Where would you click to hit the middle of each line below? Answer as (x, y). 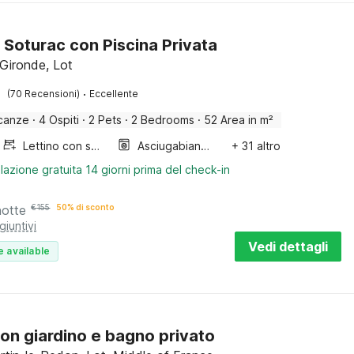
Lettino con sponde (96, 146)
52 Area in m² (239, 120)
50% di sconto (86, 207)
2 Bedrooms (163, 120)
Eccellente (114, 94)
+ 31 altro (256, 146)
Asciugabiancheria (205, 146)
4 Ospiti (59, 120)
